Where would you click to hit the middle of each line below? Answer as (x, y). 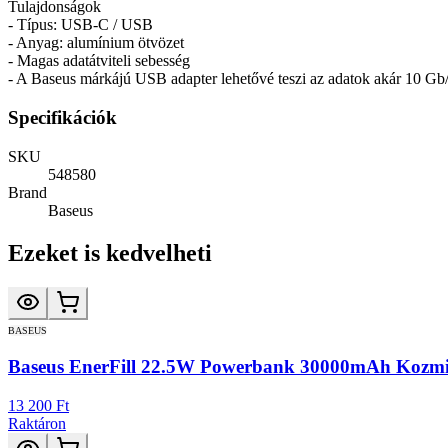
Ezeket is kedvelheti (110, 252)
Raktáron (37, 423)
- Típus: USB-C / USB (80, 25)
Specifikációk (62, 117)
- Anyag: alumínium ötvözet (96, 43)
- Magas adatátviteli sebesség (99, 61)
